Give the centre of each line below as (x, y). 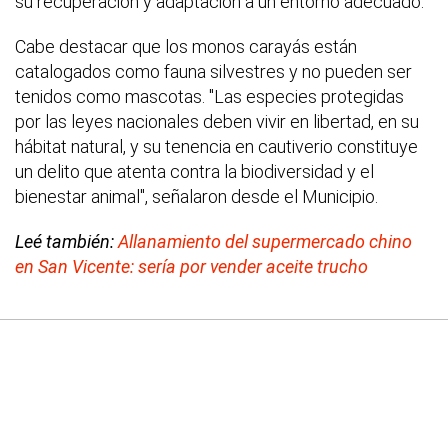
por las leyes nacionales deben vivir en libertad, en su (217, 121)
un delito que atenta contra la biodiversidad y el (194, 171)
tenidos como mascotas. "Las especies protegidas (209, 96)
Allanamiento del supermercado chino (265, 241)
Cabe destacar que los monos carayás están (186, 46)
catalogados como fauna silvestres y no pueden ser (213, 71)
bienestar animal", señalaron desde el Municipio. (196, 196)
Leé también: (66, 241)
